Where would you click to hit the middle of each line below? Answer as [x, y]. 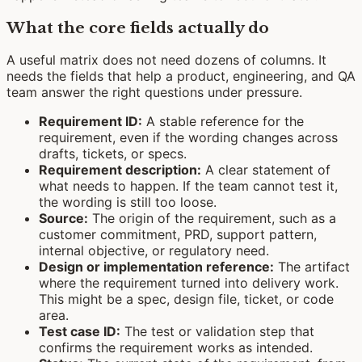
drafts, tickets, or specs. [113, 154]
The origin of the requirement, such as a [212, 219]
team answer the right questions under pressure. [154, 93]
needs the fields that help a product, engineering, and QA [181, 76]
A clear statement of [266, 170]
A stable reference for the [223, 122]
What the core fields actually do [138, 27]
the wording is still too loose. [128, 202]
